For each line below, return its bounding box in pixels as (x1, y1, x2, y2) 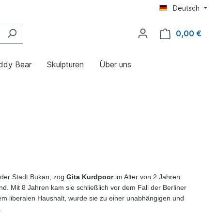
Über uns (99, 59, 131, 69)
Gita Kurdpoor (66, 173, 113, 181)
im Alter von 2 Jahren (113, 173, 180, 181)
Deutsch (173, 4, 200, 12)
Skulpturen (47, 59, 84, 69)
